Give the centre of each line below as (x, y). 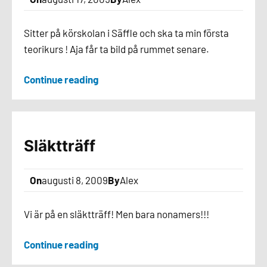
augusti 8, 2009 (75, 180)
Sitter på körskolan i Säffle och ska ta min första (126, 33)
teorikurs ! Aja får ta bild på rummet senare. (117, 49)
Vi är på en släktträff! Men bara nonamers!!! (117, 214)
